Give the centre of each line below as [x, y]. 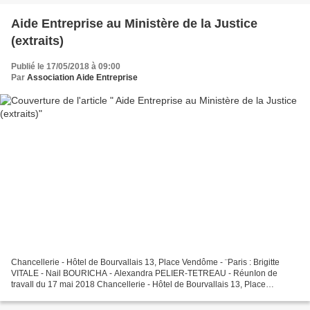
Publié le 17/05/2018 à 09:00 [66, 66]
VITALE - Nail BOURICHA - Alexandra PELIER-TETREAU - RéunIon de [144, 274]
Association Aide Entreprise [82, 77]
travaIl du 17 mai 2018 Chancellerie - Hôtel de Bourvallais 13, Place [138, 285]
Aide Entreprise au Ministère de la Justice [134, 23]
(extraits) [37, 40]
